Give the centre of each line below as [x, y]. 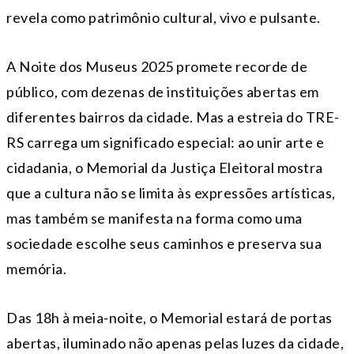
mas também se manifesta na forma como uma [154, 218]
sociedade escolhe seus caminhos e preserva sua [164, 244]
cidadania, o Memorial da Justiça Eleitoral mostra [165, 168]
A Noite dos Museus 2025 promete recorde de [157, 67]
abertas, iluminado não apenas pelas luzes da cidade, [175, 343]
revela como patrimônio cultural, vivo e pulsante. [164, 18]
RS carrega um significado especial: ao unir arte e [165, 143]
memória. [36, 269]
